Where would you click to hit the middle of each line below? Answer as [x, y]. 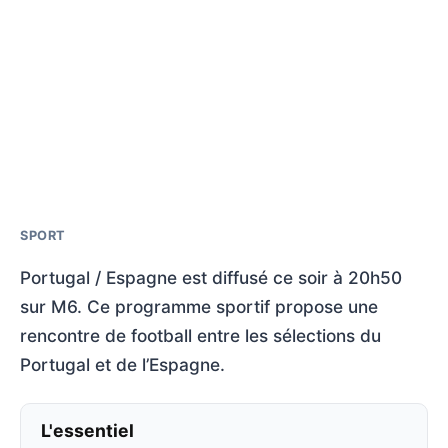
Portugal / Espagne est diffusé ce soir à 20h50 [211, 277]
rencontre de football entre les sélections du [200, 335]
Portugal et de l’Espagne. [122, 364]
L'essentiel [87, 430]
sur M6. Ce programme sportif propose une [199, 306]
